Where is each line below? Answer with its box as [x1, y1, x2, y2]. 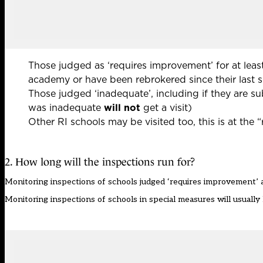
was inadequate [28, 101, 104, 114]
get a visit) [140, 101, 192, 114]
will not [104, 101, 140, 114]
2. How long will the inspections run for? [5, 156, 195, 168]
